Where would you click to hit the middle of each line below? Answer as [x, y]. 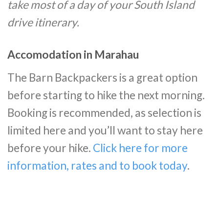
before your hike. [50, 148]
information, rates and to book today [97, 166]
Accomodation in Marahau [73, 54]
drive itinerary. [43, 22]
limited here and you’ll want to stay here [105, 131]
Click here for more [140, 148]
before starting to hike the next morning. [106, 95]
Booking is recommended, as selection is [104, 113]
